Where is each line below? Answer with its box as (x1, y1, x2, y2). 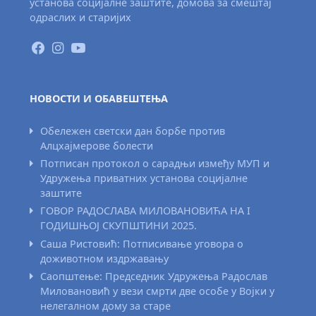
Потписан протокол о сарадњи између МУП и (39, 157, 269, 171)
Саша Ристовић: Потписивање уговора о (39, 236, 243, 250)
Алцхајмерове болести (39, 138, 153, 152)
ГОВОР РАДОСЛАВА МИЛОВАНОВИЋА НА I (39, 204, 250, 218)
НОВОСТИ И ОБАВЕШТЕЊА (30, 92, 169, 106)
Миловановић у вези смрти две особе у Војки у (39, 284, 274, 298)
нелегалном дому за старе (39, 298, 171, 312)
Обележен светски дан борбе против (39, 123, 225, 138)
